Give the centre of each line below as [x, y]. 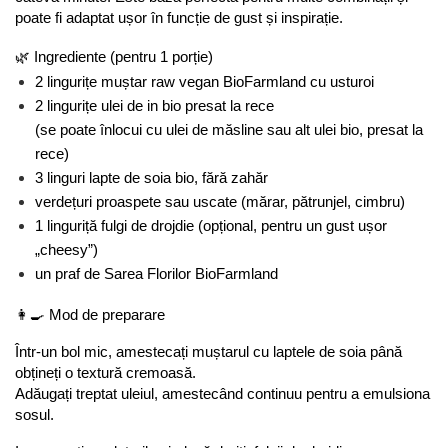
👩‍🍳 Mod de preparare [90, 314]
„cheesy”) [66, 249]
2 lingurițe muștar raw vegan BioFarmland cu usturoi [204, 81]
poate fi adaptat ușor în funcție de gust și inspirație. [179, 17]
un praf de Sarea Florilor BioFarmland [156, 273]
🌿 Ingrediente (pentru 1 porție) [114, 56]
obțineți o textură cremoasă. [105, 372]
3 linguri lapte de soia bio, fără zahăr [151, 177]
